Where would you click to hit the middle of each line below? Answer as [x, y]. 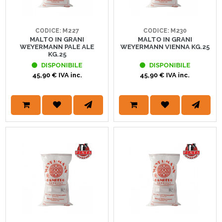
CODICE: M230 [165, 31]
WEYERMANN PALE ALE [57, 47]
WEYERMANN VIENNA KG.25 [165, 47]
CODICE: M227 [57, 31]
